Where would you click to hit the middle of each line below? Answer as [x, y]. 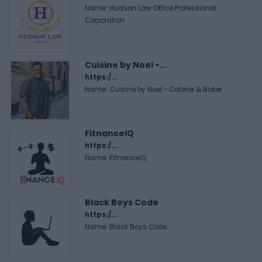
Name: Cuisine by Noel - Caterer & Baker [154, 89]
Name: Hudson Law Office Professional [151, 8]
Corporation [105, 20]
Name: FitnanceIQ [116, 158]
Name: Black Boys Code [126, 227]
